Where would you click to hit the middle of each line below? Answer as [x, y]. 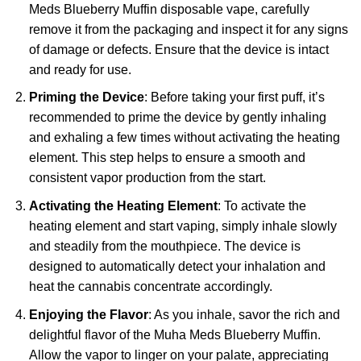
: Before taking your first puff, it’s [234, 98]
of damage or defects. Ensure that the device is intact [178, 49]
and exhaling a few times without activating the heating [184, 138]
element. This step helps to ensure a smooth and [167, 158]
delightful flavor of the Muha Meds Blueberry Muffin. [174, 334]
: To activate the [261, 206]
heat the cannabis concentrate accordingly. [150, 286]
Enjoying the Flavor [88, 314]
